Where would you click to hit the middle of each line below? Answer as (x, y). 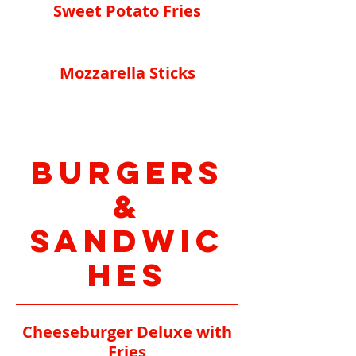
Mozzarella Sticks (127, 73)
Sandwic (127, 241)
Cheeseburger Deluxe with (127, 332)
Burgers (127, 172)
